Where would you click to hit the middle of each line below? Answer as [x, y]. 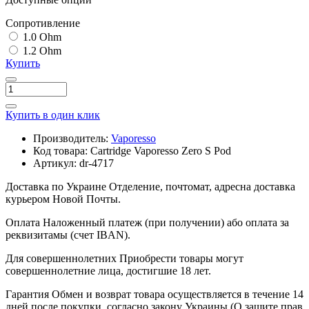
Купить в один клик [53, 115]
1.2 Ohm [41, 51]
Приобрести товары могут [181, 259]
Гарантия [27, 295]
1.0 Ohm [41, 37]
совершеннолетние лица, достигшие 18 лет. [108, 271]
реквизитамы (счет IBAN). [68, 235]
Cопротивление [43, 23]
